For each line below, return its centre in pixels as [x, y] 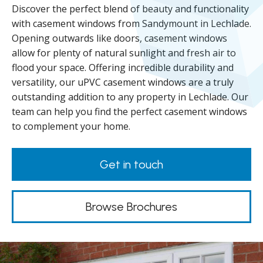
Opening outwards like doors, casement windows [119, 38]
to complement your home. [71, 126]
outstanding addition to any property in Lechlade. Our [130, 97]
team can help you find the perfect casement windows [129, 112]
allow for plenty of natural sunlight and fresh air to [124, 53]
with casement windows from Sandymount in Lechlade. [131, 23]
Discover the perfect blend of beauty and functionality [130, 9]
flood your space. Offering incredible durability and [123, 68]
